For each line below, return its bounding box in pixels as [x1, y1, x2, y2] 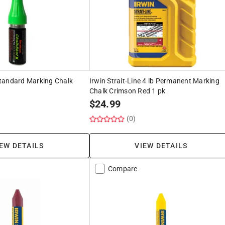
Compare [107, 164, 138, 173]
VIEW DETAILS [135, 141, 188, 150]
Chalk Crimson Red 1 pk [89, 86, 166, 95]
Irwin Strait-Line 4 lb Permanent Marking [89, 76, 219, 85]
